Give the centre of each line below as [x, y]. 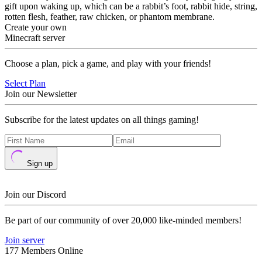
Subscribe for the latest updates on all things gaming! [102, 120]
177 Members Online [44, 251]
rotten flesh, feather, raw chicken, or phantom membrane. [110, 17]
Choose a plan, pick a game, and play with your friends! [108, 63]
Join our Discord [35, 194]
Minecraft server [35, 38]
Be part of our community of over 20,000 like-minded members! [123, 220]
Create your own [36, 27]
